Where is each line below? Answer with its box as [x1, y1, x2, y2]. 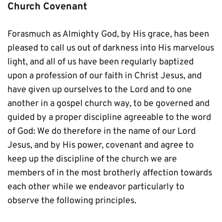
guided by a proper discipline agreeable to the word [7, 112, 211, 123]
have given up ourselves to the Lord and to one [7, 84, 192, 96]
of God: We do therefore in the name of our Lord [7, 126, 196, 137]
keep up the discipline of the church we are [7, 154, 177, 165]
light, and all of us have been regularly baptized [7, 56, 194, 68]
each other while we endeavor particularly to [7, 181, 184, 193]
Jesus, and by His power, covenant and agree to [7, 140, 194, 151]
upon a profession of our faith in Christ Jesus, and [7, 70, 202, 82]
